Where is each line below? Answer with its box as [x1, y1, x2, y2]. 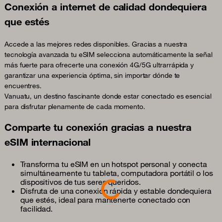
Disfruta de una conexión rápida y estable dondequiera [20, 186, 212, 196]
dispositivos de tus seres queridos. [20, 177, 141, 187]
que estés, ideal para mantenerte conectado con [20, 195, 191, 205]
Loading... [87, 176, 119, 199]
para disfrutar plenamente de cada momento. [4, 102, 145, 111]
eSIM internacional [4, 136, 91, 149]
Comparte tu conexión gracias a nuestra [4, 121, 192, 134]
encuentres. [4, 81, 42, 91]
